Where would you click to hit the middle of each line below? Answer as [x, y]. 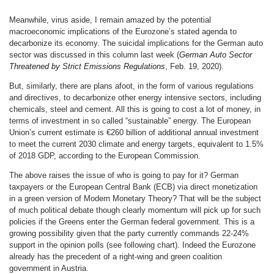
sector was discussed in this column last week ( [94, 54]
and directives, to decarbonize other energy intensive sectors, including [135, 97]
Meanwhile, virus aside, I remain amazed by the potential [110, 20]
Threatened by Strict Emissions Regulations [87, 66]
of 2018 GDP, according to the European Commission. [105, 155]
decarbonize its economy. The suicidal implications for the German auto [136, 43]
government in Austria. [49, 268]
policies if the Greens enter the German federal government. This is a [132, 221]
